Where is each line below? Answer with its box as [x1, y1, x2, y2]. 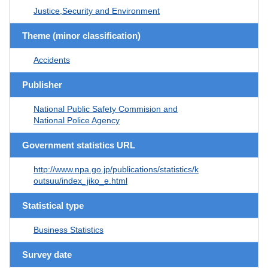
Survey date [22, 249, 72, 260]
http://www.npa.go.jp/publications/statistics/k [33, 164, 199, 174]
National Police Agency [33, 115, 120, 125]
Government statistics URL [22, 139, 135, 150]
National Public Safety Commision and [33, 103, 178, 114]
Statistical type [22, 200, 84, 211]
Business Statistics [33, 224, 103, 234]
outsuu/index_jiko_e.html [33, 175, 127, 185]
